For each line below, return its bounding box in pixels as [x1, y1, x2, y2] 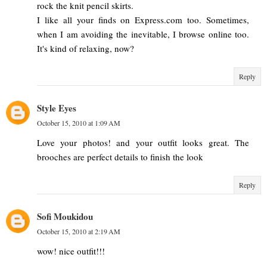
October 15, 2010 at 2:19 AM [37, 226, 120, 237]
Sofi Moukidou [37, 210, 93, 223]
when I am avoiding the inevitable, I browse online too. [37, 28, 249, 41]
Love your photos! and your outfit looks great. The [37, 136, 249, 149]
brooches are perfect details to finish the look [37, 151, 203, 163]
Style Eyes [37, 101, 76, 115]
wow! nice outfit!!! [37, 245, 105, 257]
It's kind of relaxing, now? [37, 42, 134, 55]
